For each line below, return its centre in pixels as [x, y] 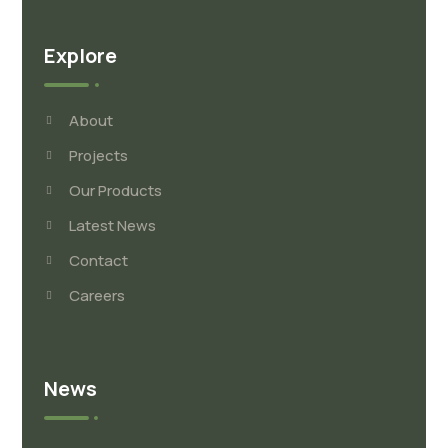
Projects [99, 156]
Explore [81, 56]
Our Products [116, 191]
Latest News [113, 226]
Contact [99, 261]
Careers [97, 296]
